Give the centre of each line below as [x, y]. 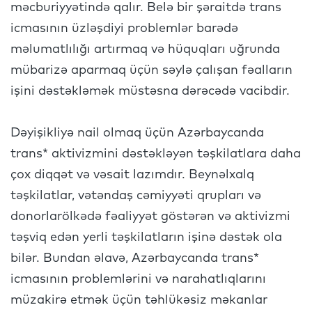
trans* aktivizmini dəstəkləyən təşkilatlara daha [156, 154]
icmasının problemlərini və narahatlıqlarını [138, 279]
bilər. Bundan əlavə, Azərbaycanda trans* [135, 258]
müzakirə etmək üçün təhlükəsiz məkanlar [139, 300]
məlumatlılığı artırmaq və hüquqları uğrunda [145, 49]
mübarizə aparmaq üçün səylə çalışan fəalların [151, 70]
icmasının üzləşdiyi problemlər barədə [124, 29]
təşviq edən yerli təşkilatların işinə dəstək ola [146, 237]
